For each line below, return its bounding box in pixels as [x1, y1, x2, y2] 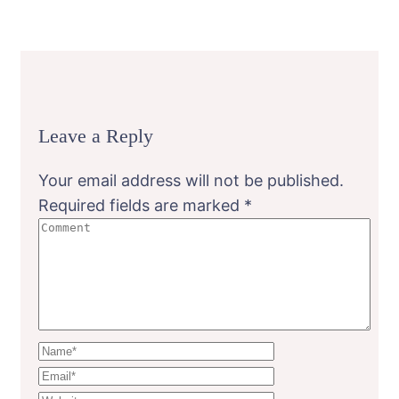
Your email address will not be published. [38, 170, 344, 190]
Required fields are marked [38, 195, 244, 215]
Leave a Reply [38, 124, 153, 147]
